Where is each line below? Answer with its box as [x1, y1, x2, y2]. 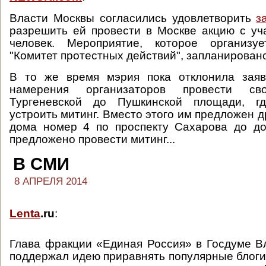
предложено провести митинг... [9, 133, 175, 145]
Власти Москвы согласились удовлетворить [9, 12, 256, 24]
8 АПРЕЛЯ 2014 [14, 176, 87, 187]
